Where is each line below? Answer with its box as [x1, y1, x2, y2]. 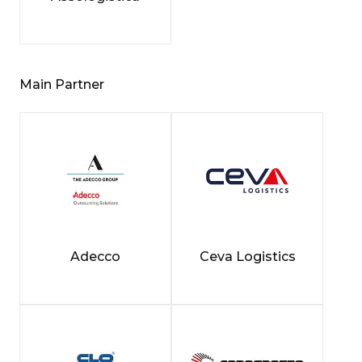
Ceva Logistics [199, 248, 296, 264]
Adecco [70, 248, 120, 264]
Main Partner [19, 76, 104, 92]
